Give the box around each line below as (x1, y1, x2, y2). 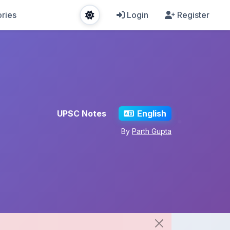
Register (177, 10, 209, 20)
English (137, 108, 166, 119)
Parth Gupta (132, 126, 171, 136)
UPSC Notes (57, 108, 107, 119)
